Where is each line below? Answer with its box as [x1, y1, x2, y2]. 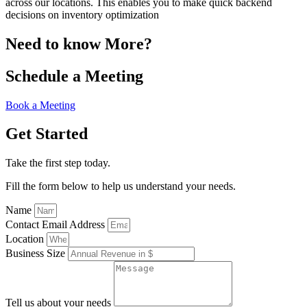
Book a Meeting [5, 99, 75, 111]
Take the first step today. [5, 157, 110, 169]
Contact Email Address [5, 219, 108, 231]
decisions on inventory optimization [5, 8, 159, 21]
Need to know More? [5, 34, 152, 53]
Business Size [5, 247, 68, 260]
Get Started [5, 125, 88, 143]
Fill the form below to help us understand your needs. [5, 180, 236, 193]
